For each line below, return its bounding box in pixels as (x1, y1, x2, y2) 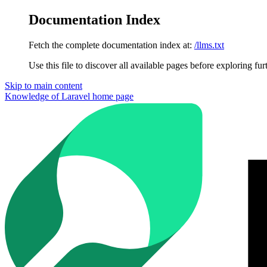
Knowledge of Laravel (5, 91, 90, 101)
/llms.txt (194, 39, 224, 50)
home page (90, 91, 133, 101)
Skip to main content (5, 80, 82, 91)
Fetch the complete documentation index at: (29, 39, 192, 50)
